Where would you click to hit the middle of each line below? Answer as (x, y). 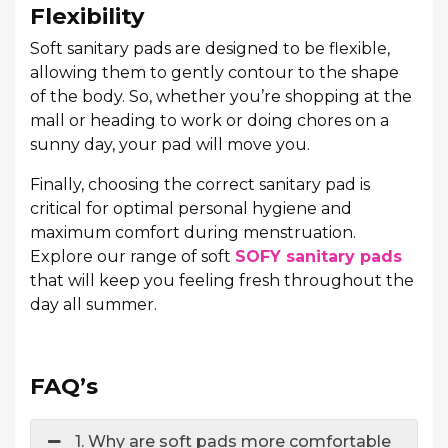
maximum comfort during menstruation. (193, 232)
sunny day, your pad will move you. (170, 144)
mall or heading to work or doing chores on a (209, 120)
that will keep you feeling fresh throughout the (222, 280)
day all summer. (93, 304)
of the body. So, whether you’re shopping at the (221, 96)
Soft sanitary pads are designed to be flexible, (210, 48)
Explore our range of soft (132, 256)
